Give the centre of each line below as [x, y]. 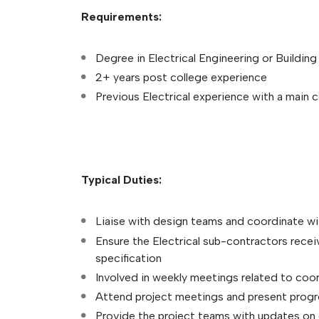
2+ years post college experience [181, 78]
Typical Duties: [121, 180]
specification [129, 258]
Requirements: [121, 17]
